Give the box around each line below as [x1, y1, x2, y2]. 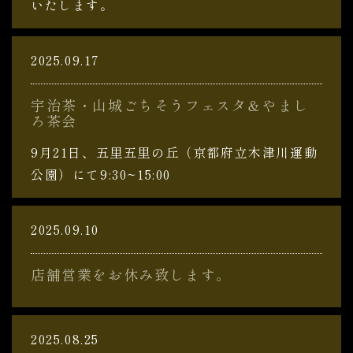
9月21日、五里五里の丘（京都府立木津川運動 [31, 143, 318, 162]
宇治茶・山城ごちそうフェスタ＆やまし [31, 95, 309, 115]
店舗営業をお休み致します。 [31, 264, 232, 284]
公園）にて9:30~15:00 [31, 165, 171, 184]
